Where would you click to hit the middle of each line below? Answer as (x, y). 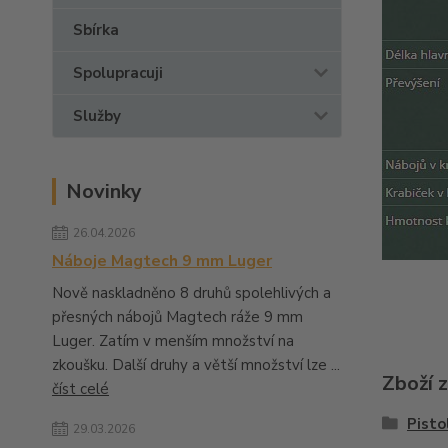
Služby (97, 116)
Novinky (104, 191)
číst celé (80, 389)
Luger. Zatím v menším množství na (173, 341)
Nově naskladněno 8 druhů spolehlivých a (191, 293)
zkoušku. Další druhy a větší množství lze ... (196, 365)
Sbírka (96, 30)
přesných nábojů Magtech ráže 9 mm (177, 317)
